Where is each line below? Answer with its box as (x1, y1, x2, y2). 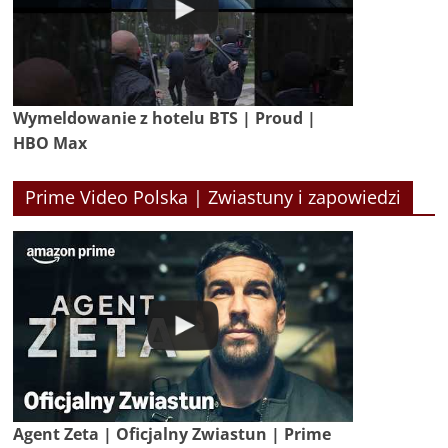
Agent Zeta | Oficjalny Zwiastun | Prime (13, 422, 332, 445)
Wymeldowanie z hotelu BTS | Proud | (13, 106, 317, 129)
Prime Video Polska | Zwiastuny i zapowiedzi (25, 184, 402, 209)
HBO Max (13, 131, 88, 154)
